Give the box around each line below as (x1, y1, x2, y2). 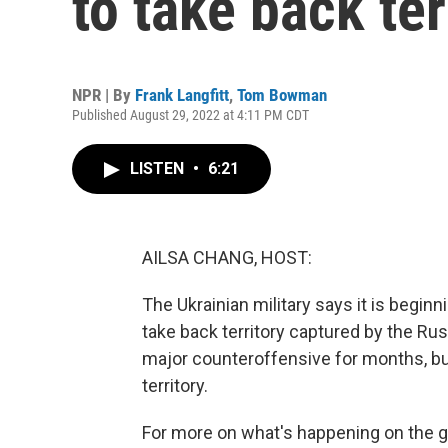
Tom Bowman (237, 85, 327, 105)
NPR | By (72, 85, 135, 105)
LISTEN (130, 159, 188, 178)
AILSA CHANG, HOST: (142, 247, 312, 268)
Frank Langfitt (135, 85, 229, 105)
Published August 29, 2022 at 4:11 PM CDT (72, 107, 309, 123)
